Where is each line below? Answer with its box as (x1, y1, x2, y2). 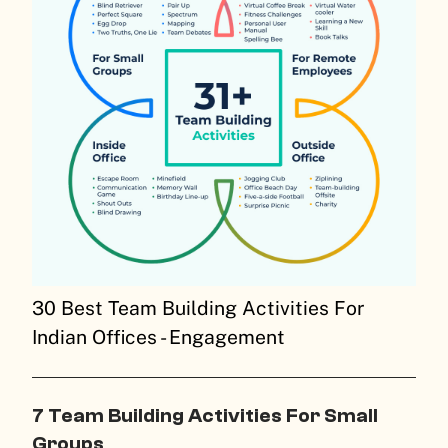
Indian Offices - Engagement (32, 326, 285, 349)
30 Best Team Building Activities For (32, 297, 365, 320)
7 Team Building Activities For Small (32, 404, 378, 428)
